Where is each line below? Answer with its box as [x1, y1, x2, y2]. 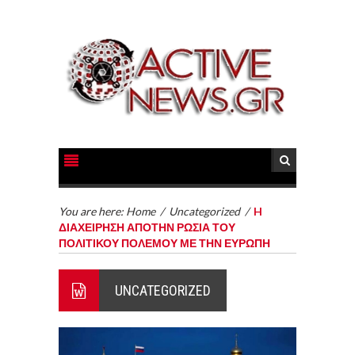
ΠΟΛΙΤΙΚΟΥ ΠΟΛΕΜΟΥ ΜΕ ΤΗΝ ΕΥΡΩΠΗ [59, 235, 270, 250]
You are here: [59, 204, 126, 218]
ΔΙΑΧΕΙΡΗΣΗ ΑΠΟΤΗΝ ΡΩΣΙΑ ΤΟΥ [59, 219, 235, 234]
